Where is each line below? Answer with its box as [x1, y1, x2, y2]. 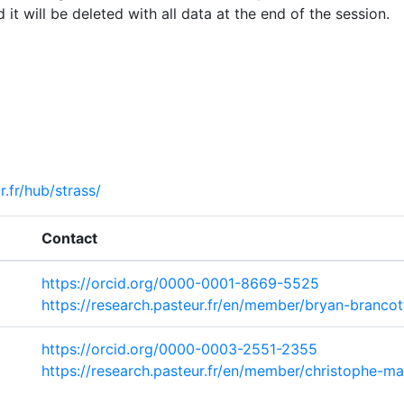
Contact [41, 229, 97, 247]
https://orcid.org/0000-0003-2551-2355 [41, 340, 317, 358]
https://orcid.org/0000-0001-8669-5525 [41, 274, 319, 292]
